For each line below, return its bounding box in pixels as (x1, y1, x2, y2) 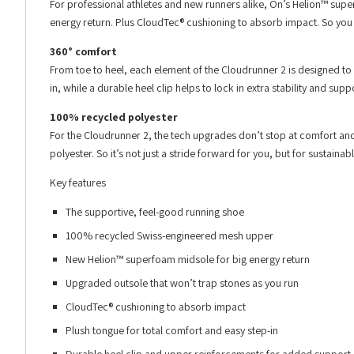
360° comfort (50, 44, 117, 59)
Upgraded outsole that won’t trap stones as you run (65, 276, 299, 291)
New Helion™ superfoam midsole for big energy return (65, 252, 310, 267)
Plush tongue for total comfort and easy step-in (65, 323, 278, 338)
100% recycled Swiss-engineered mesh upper (65, 228, 273, 243)
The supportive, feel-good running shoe (65, 205, 244, 220)
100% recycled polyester (50, 110, 178, 125)
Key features (50, 175, 106, 190)
